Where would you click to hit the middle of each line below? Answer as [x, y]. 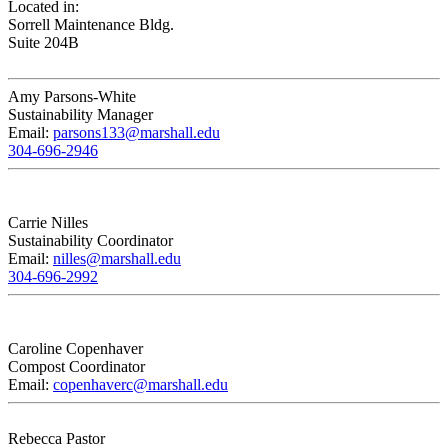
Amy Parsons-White [72, 97]
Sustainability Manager [80, 115]
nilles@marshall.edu [117, 259]
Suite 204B [43, 43]
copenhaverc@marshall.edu [140, 385]
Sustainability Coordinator [90, 241]
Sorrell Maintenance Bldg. [91, 25]
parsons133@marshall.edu [136, 133]
